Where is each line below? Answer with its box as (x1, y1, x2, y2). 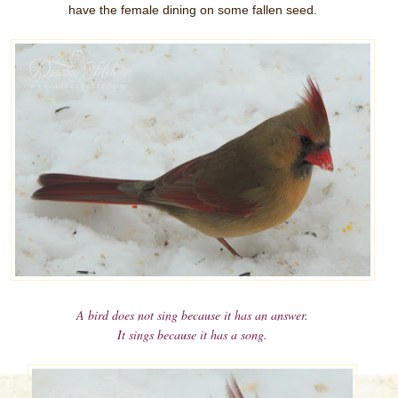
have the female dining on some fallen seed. (68, 3, 317, 17)
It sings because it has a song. (117, 326, 267, 343)
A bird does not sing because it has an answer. (76, 306, 308, 323)
